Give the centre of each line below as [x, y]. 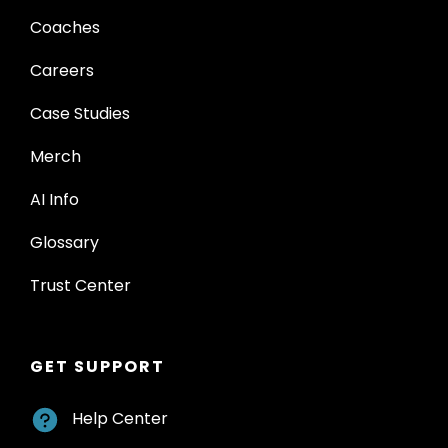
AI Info [54, 199]
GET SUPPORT [97, 366]
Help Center [120, 418]
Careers [62, 70]
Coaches [65, 27]
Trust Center [80, 285]
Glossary [64, 242]
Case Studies [80, 113]
